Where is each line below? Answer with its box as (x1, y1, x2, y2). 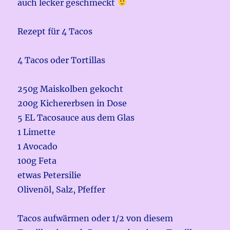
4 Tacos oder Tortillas (17, 54, 106, 65)
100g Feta (17, 155, 57, 166)
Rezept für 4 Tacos (17, 26, 93, 36)
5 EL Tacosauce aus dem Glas (17, 112, 135, 123)
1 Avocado (17, 141, 58, 151)
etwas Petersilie (17, 169, 82, 180)
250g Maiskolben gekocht (17, 83, 124, 94)
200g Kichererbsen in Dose (17, 98, 127, 108)
